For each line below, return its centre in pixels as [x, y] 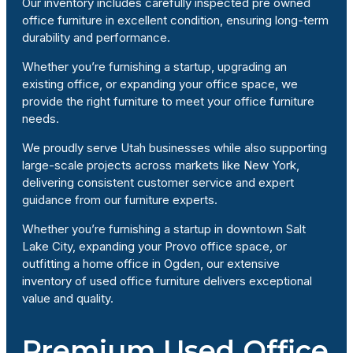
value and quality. [68, 298]
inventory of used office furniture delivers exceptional [167, 281]
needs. [41, 118]
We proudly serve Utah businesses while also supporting [175, 147]
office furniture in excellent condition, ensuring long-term [175, 20]
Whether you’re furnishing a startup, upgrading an [154, 66]
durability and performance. [96, 37]
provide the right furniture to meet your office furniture [168, 101]
